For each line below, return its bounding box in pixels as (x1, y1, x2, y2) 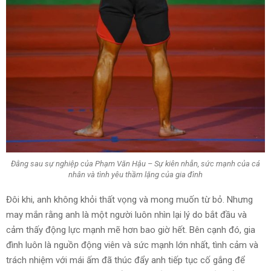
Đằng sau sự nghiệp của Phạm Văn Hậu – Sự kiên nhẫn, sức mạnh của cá (11, 159, 260, 169)
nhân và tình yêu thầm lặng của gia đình (68, 170, 203, 180)
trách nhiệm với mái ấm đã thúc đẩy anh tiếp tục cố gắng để (6, 254, 245, 266)
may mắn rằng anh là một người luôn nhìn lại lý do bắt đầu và (6, 209, 247, 220)
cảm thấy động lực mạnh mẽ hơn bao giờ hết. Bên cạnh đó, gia (6, 224, 255, 235)
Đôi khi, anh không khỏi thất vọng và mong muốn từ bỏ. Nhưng (6, 194, 253, 205)
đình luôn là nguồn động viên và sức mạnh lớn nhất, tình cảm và (6, 239, 258, 250)
